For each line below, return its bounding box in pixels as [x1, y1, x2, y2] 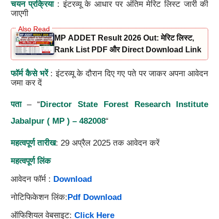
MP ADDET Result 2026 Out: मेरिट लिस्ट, [54, 33, 194, 42]
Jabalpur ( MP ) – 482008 [10, 116, 106, 126]
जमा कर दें [10, 78, 42, 88]
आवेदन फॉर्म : [10, 174, 53, 184]
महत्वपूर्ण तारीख [10, 138, 56, 148]
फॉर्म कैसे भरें [10, 68, 48, 78]
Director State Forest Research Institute [40, 99, 209, 109]
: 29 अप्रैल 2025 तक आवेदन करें [55, 138, 159, 148]
